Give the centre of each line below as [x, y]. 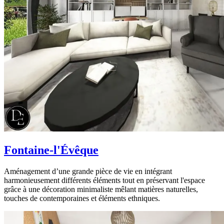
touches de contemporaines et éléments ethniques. [82, 198]
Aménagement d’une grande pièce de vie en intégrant [88, 171]
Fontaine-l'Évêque [51, 150]
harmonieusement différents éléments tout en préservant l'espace [104, 180]
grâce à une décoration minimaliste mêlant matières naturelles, [101, 189]
